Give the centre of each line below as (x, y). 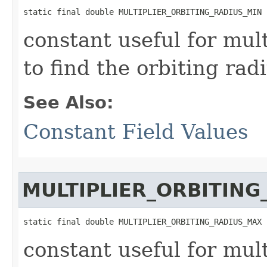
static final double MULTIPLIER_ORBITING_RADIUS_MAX (142, 222)
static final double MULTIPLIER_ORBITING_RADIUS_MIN (142, 12)
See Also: (69, 103)
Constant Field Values (136, 132)
